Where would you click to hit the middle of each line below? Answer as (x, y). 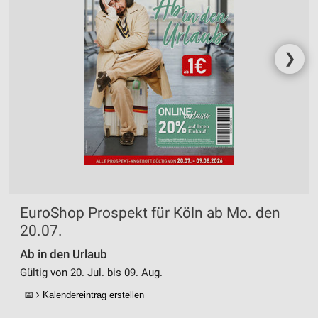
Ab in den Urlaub (64, 255)
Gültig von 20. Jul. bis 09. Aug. (91, 273)
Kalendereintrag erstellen (92, 295)
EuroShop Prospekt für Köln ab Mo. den (150, 213)
